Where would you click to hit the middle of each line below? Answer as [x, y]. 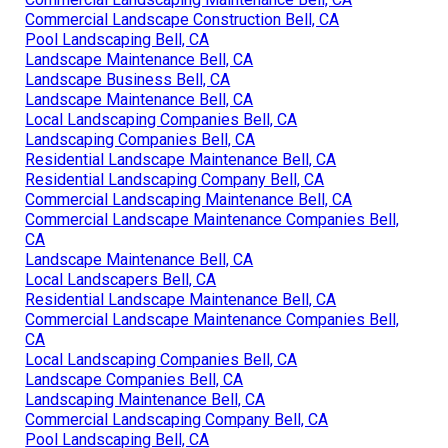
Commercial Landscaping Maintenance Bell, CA [189, 199]
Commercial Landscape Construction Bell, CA [182, 19]
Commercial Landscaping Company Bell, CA [177, 419]
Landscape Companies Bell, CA [134, 379]
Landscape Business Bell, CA [128, 79]
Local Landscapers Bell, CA [121, 279]
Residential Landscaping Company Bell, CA [175, 179]
